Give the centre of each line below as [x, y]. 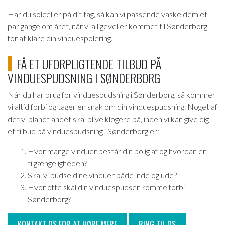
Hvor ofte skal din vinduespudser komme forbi [106, 187]
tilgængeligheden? [58, 163]
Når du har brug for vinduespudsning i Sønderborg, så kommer [111, 94]
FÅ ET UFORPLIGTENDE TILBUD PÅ [89, 64]
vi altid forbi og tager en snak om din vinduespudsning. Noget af [113, 106]
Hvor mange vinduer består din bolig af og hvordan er [117, 151]
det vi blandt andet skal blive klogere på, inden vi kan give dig [108, 119]
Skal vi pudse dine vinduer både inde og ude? [102, 175]
